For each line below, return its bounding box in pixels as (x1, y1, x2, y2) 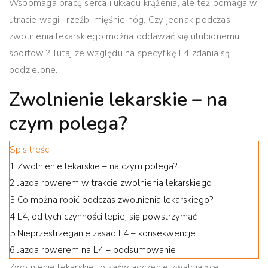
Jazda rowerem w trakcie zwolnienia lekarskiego (17, 176, 212, 189)
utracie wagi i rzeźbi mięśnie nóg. (9, 13, 146, 26)
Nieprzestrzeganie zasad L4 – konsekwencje (17, 227, 196, 239)
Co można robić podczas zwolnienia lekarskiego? (17, 193, 213, 206)
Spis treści (10, 143, 51, 156)
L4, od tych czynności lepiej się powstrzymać (17, 210, 197, 223)
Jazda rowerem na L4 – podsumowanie (17, 243, 176, 256)
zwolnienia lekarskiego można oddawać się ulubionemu (9, 30, 240, 42)
